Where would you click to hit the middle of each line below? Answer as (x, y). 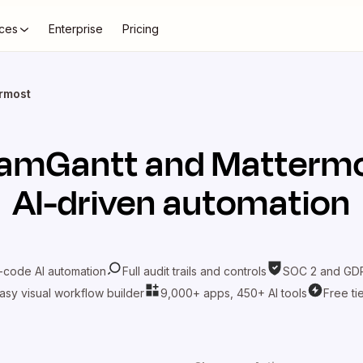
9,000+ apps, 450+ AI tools (233, 293)
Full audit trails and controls (194, 271)
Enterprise (76, 29)
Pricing (141, 29)
